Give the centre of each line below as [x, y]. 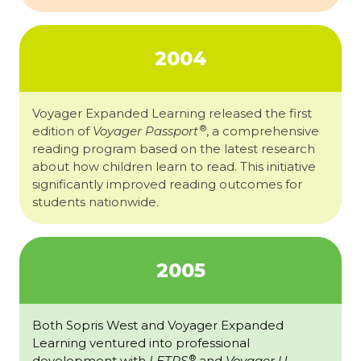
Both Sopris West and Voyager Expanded [158, 326]
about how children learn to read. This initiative [174, 167]
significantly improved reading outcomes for [167, 185]
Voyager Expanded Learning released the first [172, 114]
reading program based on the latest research [174, 149]
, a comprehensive [263, 131]
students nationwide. [95, 202]
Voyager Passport [145, 131]
